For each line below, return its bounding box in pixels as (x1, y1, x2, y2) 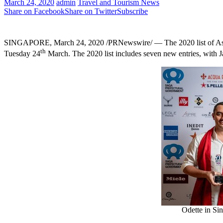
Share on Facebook (4, 7, 65, 16)
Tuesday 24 (4, 49, 40, 58)
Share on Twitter (65, 7, 117, 16)
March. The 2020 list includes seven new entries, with (46, 49, 219, 58)
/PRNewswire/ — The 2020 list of (104, 38, 216, 47)
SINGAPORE (4, 38, 50, 47)
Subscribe (117, 7, 148, 16)
